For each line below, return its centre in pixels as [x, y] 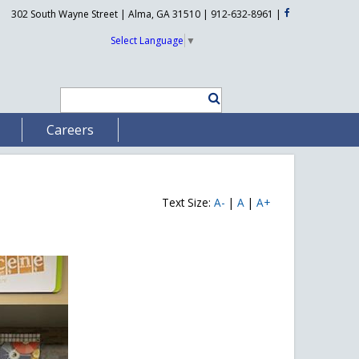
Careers [70, 129]
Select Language [147, 40]
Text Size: [188, 202]
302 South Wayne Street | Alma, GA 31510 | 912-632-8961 [143, 14]
